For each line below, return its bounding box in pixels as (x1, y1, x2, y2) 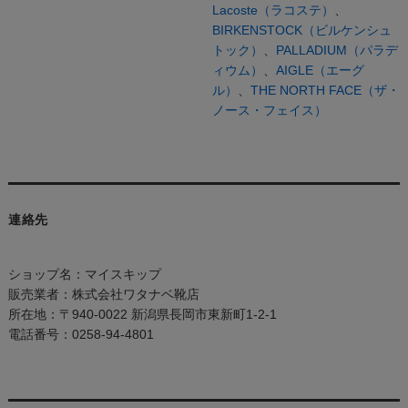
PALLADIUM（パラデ (275, 43, 398, 58)
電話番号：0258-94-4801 (7, 327, 154, 342)
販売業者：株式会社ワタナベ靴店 (7, 287, 199, 302)
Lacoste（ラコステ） (211, 3, 334, 18)
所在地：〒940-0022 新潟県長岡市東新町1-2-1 (7, 307, 277, 322)
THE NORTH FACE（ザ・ (250, 83, 400, 98)
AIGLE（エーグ (275, 63, 364, 78)
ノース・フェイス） (211, 103, 327, 118)
